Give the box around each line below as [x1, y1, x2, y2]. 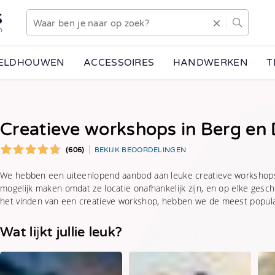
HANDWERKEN [172, 57, 248, 68]
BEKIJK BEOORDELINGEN [94, 145, 187, 155]
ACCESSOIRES [83, 57, 155, 68]
